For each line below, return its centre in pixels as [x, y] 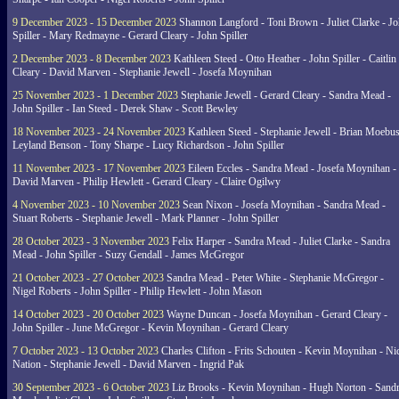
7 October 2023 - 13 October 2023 [85, 351]
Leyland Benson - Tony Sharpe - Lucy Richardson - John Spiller [148, 145]
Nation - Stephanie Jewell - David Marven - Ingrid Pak [128, 364]
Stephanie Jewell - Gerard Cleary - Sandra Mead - [285, 95]
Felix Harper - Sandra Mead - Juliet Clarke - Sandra [280, 241]
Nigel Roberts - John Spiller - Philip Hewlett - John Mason [137, 291]
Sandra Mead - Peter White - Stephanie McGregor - [274, 278]
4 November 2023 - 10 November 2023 [96, 205]
